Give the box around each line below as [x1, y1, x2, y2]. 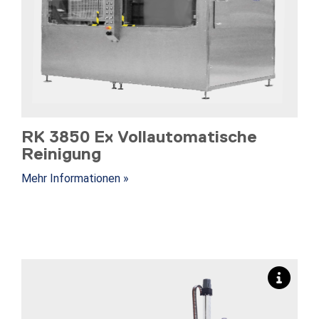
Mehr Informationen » [21, 172, 129, 186]
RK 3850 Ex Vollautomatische [21, 127, 257, 147]
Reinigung [21, 144, 101, 164]
